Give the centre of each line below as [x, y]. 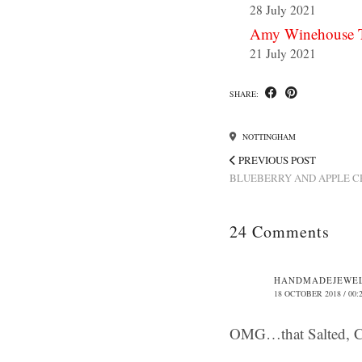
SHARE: [245, 94]
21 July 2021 [283, 54]
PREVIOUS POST [276, 160]
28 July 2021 [283, 10]
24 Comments [280, 232]
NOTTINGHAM [268, 137]
